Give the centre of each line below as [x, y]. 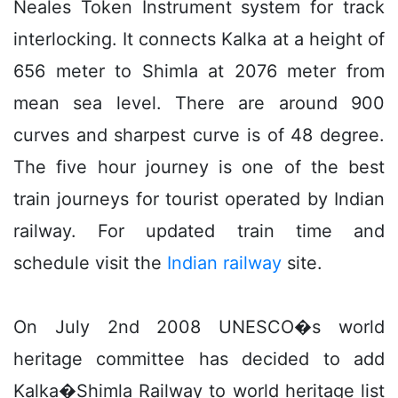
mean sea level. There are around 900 [199, 103]
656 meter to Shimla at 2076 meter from [199, 71]
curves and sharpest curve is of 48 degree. [199, 135]
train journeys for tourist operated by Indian [199, 199]
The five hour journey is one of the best [199, 167]
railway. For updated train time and [199, 231]
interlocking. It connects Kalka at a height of [199, 39]
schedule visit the [90, 263]
